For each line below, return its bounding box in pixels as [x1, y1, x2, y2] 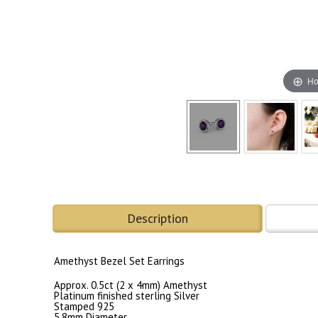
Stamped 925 [54, 300, 114, 314]
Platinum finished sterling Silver [54, 289, 199, 303]
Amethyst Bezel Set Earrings [54, 254, 185, 268]
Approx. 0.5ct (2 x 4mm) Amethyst [54, 278, 207, 292]
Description [127, 210, 188, 227]
